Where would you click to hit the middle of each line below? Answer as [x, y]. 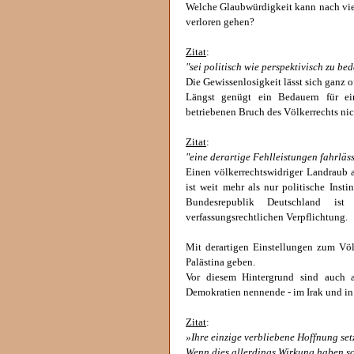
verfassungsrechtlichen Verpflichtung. [267, 217]
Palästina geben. [220, 262]
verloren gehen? [220, 22]
